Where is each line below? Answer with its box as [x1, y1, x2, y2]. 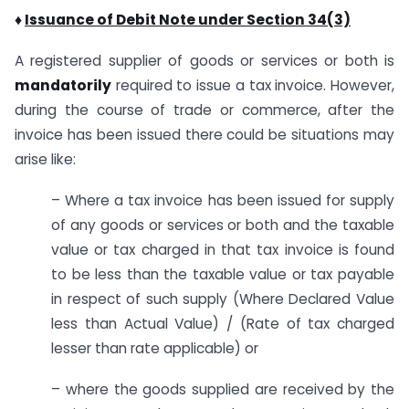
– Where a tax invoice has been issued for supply [51, 190, 394, 210]
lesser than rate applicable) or [51, 338, 258, 358]
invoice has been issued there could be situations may [15, 125, 394, 145]
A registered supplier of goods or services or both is [15, 51, 394, 71]
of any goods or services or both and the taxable [51, 215, 394, 235]
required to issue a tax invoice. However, [111, 76, 394, 96]
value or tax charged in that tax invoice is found [51, 239, 394, 259]
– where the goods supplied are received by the [51, 379, 394, 399]
